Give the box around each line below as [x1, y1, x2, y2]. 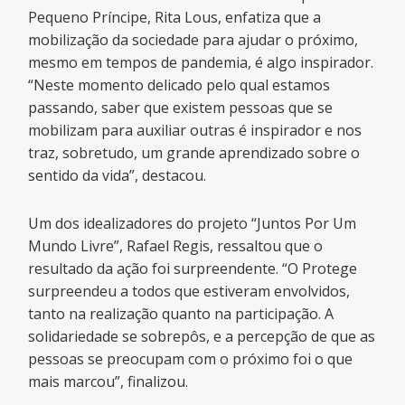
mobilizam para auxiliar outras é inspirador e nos [28, 120, 363, 141]
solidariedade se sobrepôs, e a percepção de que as [28, 326, 376, 347]
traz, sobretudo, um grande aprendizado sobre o [28, 143, 361, 164]
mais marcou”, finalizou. [28, 372, 189, 392]
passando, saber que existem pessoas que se [28, 98, 334, 118]
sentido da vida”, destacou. [28, 165, 207, 186]
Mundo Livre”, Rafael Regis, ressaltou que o [28, 236, 324, 257]
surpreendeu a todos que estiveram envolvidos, [28, 281, 351, 302]
